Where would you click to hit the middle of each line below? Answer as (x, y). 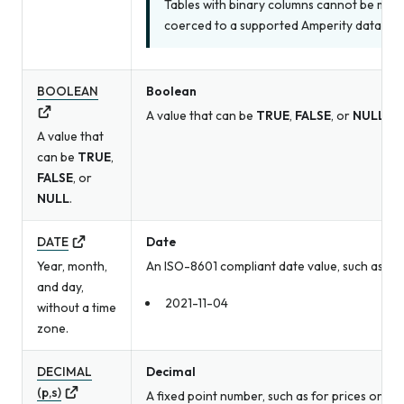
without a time (77, 308)
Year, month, (72, 266)
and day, (60, 287)
